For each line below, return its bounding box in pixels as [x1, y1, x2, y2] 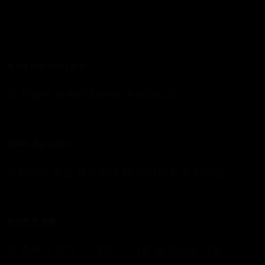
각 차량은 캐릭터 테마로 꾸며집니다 [6, 87, 178, 102]
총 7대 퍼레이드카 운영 [6, 61, 85, 72]
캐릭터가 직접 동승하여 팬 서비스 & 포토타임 [6, 164, 224, 179]
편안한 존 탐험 [6, 216, 56, 227]
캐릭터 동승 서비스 [6, 138, 72, 150]
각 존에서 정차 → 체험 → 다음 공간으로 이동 [6, 242, 222, 257]
